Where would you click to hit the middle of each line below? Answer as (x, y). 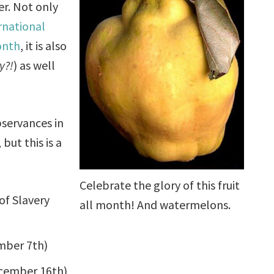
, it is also (44, 45)
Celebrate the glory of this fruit (159, 185)
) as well (35, 65)
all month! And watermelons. (155, 204)
